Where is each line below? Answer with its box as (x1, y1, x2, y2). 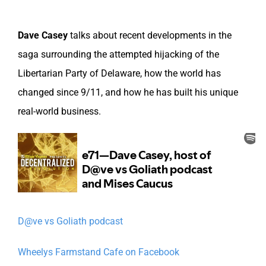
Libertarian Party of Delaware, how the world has (17, 68, 221, 80)
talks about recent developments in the (67, 30, 232, 42)
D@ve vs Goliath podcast (17, 216, 123, 227)
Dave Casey (17, 30, 68, 42)
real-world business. (17, 106, 101, 118)
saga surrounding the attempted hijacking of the (17, 49, 219, 61)
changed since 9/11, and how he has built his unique (17, 87, 238, 99)
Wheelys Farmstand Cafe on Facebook (17, 246, 179, 258)
